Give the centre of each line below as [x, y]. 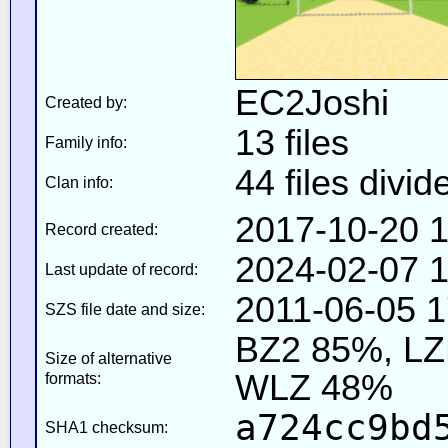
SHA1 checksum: [106, 427]
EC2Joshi [311, 102]
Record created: [101, 229]
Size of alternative [108, 358]
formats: [72, 378]
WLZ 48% [313, 387]
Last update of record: [121, 269]
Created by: [85, 102]
